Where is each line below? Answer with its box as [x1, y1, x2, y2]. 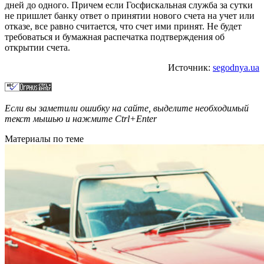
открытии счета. [5, 42, 70, 52]
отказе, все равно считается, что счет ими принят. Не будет [5, 21, 242, 31]
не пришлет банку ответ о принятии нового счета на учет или [5, 10, 255, 21]
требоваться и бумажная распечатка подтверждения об [5, 31, 225, 42]
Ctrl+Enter [115, 113, 157, 124]
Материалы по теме [5, 133, 84, 144]
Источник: [168, 62, 213, 72]
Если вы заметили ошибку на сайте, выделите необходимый [5, 103, 249, 113]
